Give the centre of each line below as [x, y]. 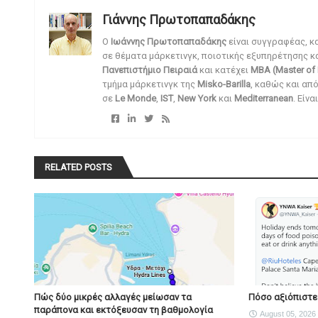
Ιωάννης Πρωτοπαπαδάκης [169, 42]
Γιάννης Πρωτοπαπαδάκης [179, 20]
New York [197, 99]
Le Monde [135, 99]
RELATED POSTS [78, 168]
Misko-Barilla [224, 84]
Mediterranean [263, 99]
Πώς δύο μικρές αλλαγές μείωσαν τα [113, 297]
